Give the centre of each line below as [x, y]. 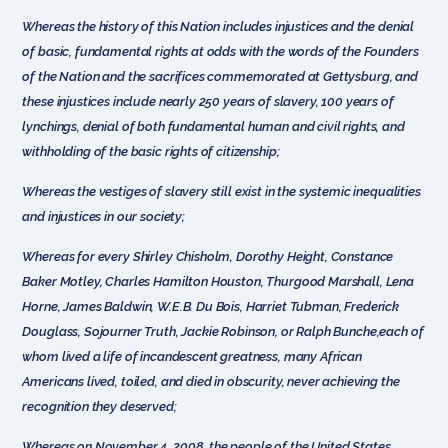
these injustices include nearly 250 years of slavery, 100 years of [208, 101]
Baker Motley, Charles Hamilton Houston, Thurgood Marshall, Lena [218, 281]
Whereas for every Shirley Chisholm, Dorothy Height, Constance [208, 256]
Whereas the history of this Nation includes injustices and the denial [218, 26]
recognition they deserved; [99, 406]
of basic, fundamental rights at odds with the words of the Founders [220, 51]
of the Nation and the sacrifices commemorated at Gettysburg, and [220, 76]
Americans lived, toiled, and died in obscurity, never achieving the [211, 381]
